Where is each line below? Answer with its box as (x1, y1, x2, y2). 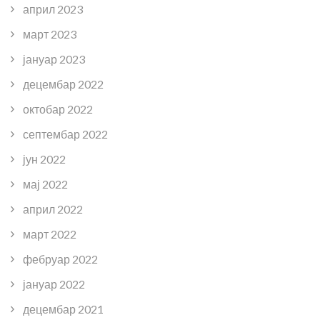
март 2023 (23, 26, 76, 41)
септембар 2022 (23, 126, 108, 141)
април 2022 (23, 201, 83, 216)
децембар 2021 (23, 301, 104, 316)
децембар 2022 (23, 76, 104, 91)
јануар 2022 (23, 276, 85, 291)
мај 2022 (23, 176, 68, 191)
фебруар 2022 (23, 251, 98, 266)
